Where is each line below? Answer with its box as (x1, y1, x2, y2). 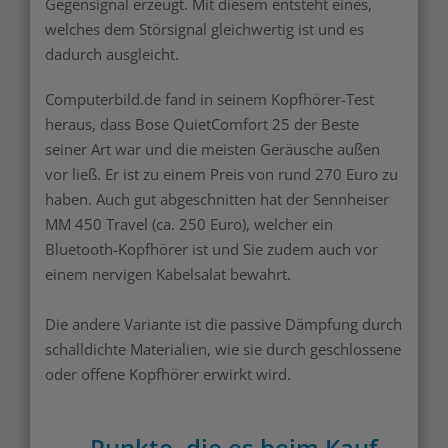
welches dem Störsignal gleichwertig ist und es (45, 18, 364, 39)
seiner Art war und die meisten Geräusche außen (45, 138, 380, 159)
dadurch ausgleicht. (45, 43, 179, 64)
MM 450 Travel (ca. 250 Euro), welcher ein (45, 213, 333, 234)
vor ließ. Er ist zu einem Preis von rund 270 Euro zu (45, 163, 398, 184)
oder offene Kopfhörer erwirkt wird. (45, 363, 291, 384)
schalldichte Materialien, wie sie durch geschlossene (45, 338, 401, 359)
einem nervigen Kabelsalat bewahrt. (45, 263, 291, 284)
